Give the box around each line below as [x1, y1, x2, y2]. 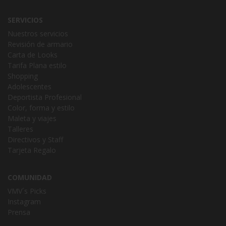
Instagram [8, 196, 41, 206]
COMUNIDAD [8, 172, 52, 182]
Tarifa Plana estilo [8, 60, 67, 70]
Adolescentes [8, 81, 51, 91]
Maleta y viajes [8, 113, 56, 123]
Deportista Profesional [8, 92, 82, 102]
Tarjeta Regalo [8, 145, 56, 155]
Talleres [8, 124, 33, 134]
